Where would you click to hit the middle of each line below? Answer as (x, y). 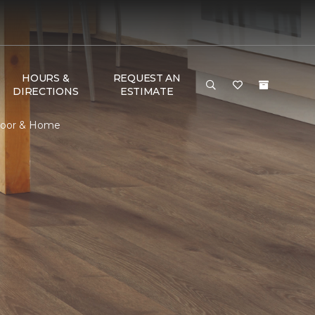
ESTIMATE (147, 91)
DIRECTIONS (46, 91)
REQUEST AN (147, 78)
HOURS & (46, 78)
